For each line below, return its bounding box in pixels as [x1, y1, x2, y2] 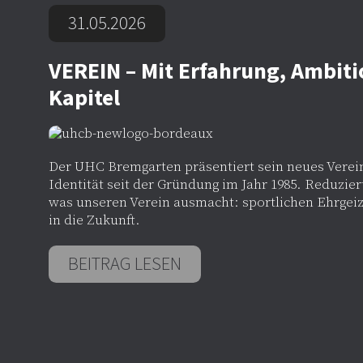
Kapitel [48, 82, 120, 112]
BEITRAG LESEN [67, 251, 181, 275]
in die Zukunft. [48, 212, 140, 230]
